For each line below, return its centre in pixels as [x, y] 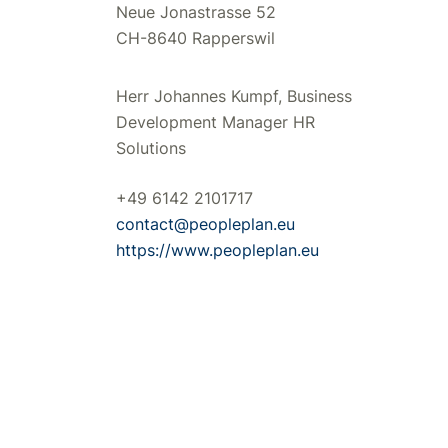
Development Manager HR [215, 122]
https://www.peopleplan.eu [217, 250]
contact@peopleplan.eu [205, 224]
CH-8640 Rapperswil [195, 38]
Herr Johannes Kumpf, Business [234, 96]
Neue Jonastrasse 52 [196, 12]
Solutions [151, 148]
